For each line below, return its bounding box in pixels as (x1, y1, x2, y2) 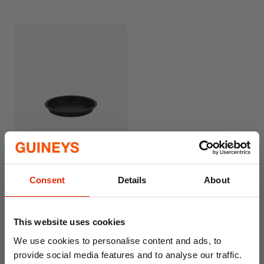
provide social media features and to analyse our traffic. (14, 249, 242, 260)
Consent (29, 175, 65, 185)
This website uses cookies (14, 217, 126, 227)
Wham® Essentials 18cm (14, 144, 113, 156)
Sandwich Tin (14, 156, 68, 168)
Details (117, 175, 147, 185)
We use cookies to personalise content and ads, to (14, 235, 222, 246)
